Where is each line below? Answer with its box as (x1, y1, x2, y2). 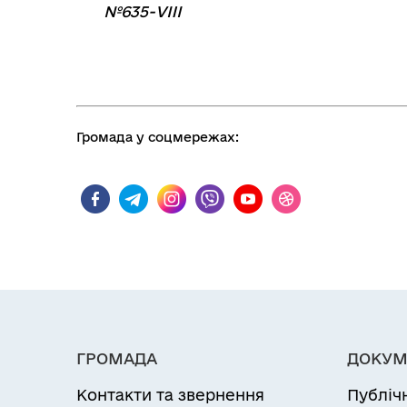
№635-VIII (104, 3, 182, 20)
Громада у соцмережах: (76, 130, 239, 144)
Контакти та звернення (76, 386, 264, 403)
